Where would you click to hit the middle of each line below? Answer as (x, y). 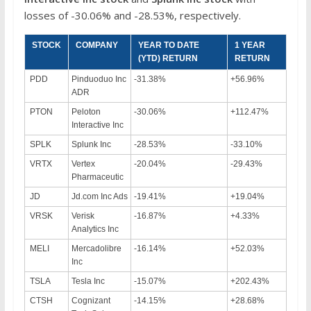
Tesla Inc (88, 281)
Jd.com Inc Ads (99, 196)
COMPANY (96, 45)
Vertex (83, 163)
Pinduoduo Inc (99, 79)
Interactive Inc (97, 125)
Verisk (83, 216)
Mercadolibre (96, 248)
